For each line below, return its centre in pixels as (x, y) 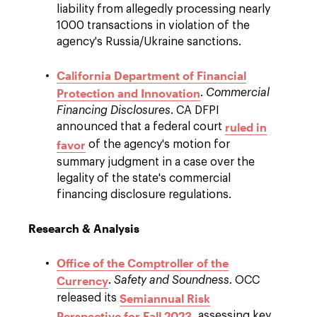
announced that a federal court (141, 127)
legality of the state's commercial (144, 178)
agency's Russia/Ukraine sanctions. (149, 42)
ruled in (246, 127)
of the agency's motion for (158, 144)
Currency (82, 281)
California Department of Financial (151, 75)
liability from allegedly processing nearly (163, 9)
